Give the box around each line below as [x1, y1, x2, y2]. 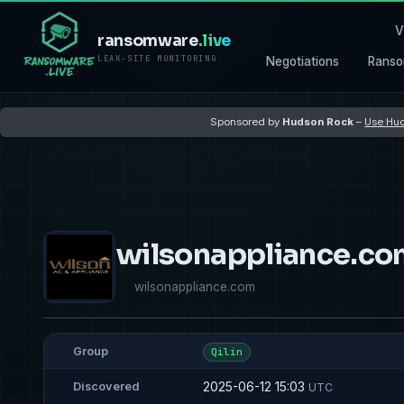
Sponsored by [210, 115, 283, 128]
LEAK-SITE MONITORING [97, 53, 217, 65]
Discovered [73, 380, 140, 394]
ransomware [97, 31, 198, 51]
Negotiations [266, 53, 340, 69]
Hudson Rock [282, 115, 354, 128]
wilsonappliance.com [134, 279, 255, 294]
